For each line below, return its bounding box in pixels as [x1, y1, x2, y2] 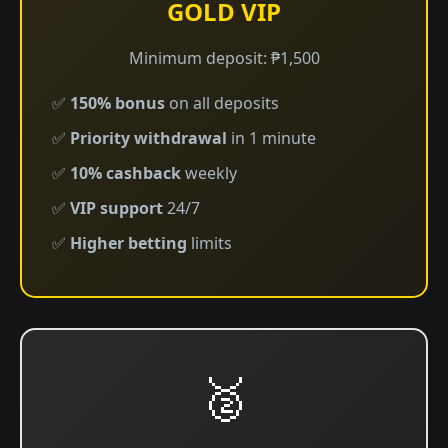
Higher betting [70, 232, 187, 254]
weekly [181, 162, 237, 184]
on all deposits [165, 92, 279, 114]
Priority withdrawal [70, 127, 227, 149]
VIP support [70, 197, 163, 219]
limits [187, 232, 232, 254]
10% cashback [70, 162, 181, 184]
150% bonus [70, 92, 165, 114]
